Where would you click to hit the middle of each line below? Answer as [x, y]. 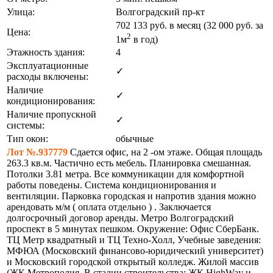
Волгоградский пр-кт [160, 12]
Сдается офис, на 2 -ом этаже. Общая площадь [165, 152]
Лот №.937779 [37, 152]
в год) [144, 39]
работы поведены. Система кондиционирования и [112, 185]
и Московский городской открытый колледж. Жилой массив [133, 262]
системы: [26, 126]
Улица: [21, 12]
